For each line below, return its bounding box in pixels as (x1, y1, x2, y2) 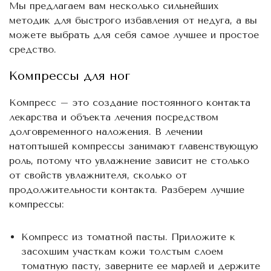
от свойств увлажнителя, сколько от (9, 169, 187, 181)
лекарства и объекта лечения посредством (9, 111, 218, 123)
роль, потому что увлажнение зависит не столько (9, 154, 249, 166)
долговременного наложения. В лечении (9, 125, 203, 137)
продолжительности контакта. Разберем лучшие (9, 183, 244, 195)
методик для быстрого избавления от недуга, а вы (9, 14, 257, 26)
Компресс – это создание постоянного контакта (9, 96, 250, 108)
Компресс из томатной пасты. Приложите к (21, 230, 235, 243)
